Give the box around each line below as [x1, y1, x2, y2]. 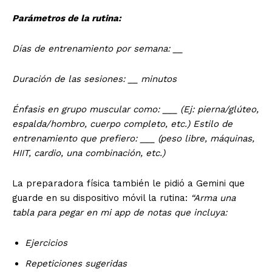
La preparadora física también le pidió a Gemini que [12, 177, 245, 189]
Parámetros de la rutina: [12, 12, 121, 24]
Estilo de [193, 118, 233, 129]
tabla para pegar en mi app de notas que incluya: [12, 206, 227, 218]
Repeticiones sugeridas [25, 257, 127, 269]
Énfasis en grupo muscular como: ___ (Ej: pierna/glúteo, [12, 103, 259, 115]
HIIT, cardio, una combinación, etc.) [12, 147, 165, 158]
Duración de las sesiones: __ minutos [12, 73, 177, 84]
